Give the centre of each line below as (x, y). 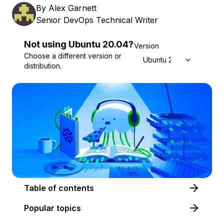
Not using (45, 44)
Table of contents (76, 188)
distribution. (43, 66)
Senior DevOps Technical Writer (97, 20)
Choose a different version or (73, 56)
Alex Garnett (72, 8)
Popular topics (52, 208)
